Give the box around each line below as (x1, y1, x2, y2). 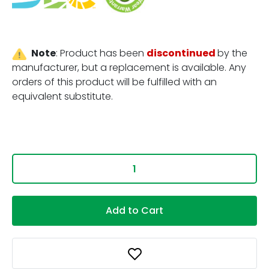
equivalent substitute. (12, 89, 113, 104)
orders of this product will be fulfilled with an (12, 75, 217, 89)
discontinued (146, 46, 217, 61)
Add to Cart (106, 204, 163, 218)
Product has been (59, 46, 147, 61)
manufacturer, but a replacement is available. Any (12, 61, 246, 75)
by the (217, 46, 247, 61)
